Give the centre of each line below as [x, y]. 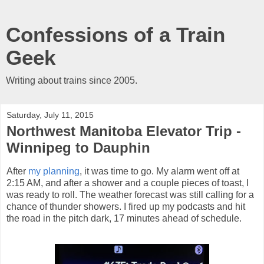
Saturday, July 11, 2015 [50, 115]
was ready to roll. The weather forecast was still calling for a [130, 194]
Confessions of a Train [115, 35]
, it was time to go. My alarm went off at [159, 171]
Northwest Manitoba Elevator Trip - [124, 131]
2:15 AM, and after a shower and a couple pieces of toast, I [128, 183]
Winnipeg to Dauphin [78, 148]
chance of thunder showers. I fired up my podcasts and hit [126, 206]
